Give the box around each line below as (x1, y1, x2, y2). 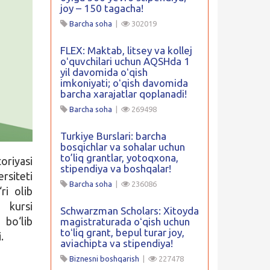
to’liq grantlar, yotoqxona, (60, 152, 178, 163)
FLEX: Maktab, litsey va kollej (60, 45, 192, 56)
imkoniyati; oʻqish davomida (60, 77, 188, 89)
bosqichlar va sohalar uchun (60, 141, 185, 152)
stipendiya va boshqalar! (60, 163, 171, 174)
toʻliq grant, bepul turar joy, (60, 227, 184, 238)
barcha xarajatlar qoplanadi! (60, 88, 187, 99)
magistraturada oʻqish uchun (60, 216, 190, 227)
